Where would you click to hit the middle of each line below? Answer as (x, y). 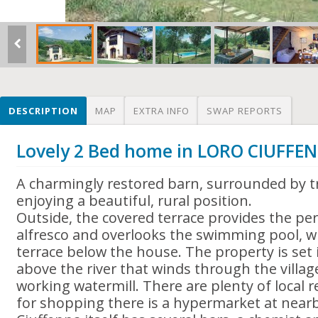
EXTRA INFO (161, 111)
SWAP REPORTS (245, 111)
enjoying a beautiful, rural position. (135, 201)
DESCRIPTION (43, 111)
